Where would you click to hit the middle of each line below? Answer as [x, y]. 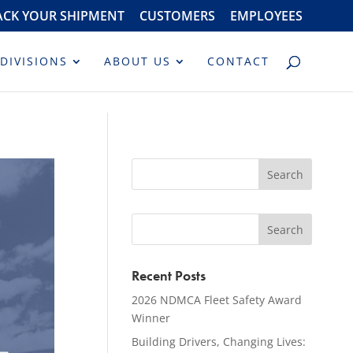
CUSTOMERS [178, 16]
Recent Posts [169, 275]
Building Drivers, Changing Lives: [219, 342]
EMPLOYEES [267, 16]
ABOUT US [138, 61]
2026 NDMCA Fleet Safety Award [217, 300]
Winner [151, 318]
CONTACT [239, 61]
